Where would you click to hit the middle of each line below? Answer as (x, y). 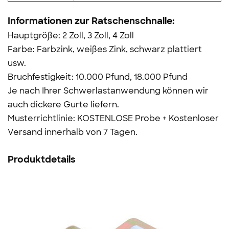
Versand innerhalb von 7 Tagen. (73, 132)
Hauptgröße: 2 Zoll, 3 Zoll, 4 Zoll (71, 36)
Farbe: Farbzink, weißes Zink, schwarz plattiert (105, 50)
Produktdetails (42, 160)
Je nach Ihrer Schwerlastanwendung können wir (108, 91)
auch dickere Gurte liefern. (63, 105)
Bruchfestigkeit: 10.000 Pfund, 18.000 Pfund (98, 77)
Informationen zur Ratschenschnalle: (91, 21)
